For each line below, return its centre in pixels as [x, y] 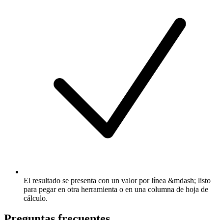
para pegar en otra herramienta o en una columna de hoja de [116, 189]
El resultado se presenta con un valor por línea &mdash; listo [117, 180]
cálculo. [36, 198]
